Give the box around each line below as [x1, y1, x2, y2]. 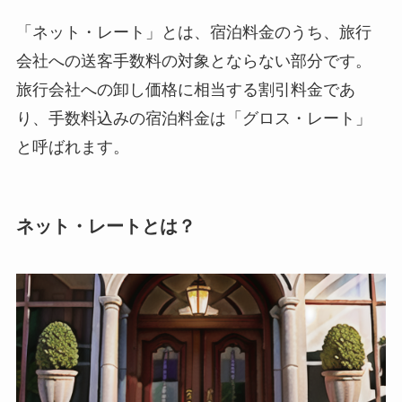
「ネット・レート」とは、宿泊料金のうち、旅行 [15, 22, 371, 41]
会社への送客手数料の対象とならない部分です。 [15, 51, 371, 70]
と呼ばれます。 [15, 137, 129, 156]
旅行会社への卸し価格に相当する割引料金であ [15, 80, 355, 99]
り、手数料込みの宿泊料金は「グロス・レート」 [15, 109, 371, 127]
